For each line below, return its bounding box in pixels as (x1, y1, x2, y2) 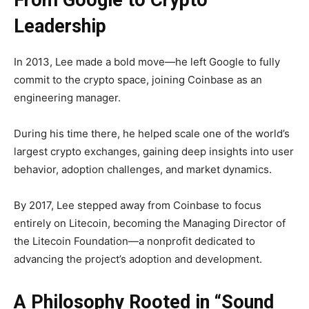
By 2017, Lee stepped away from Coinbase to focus (14, 199, 261, 212)
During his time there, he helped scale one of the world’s (14, 127, 290, 141)
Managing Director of (183, 217, 286, 230)
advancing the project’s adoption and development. (14, 252, 262, 266)
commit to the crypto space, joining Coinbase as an (14, 73, 262, 87)
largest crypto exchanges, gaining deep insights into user (14, 145, 294, 159)
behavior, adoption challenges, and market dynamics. (14, 163, 272, 177)
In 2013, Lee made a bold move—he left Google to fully (14, 55, 280, 69)
